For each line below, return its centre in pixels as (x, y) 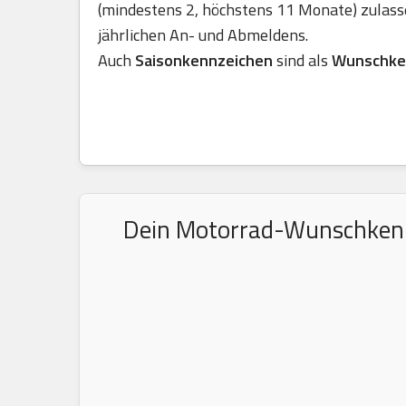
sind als (304, 60)
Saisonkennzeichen (206, 60)
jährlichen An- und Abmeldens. (203, 35)
